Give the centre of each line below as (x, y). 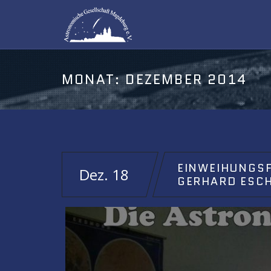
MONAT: (94, 80)
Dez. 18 (104, 175)
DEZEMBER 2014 (186, 80)
